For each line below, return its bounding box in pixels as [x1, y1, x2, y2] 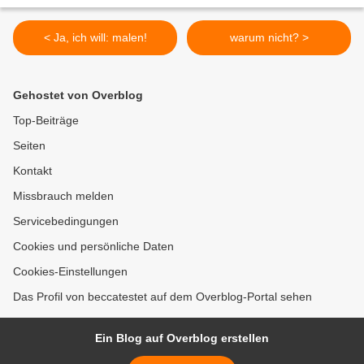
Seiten [13, 139, 45, 153]
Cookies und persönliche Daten [13, 240, 174, 253]
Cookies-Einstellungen [13, 265, 128, 279]
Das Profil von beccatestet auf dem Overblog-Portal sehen [13, 290, 312, 304]
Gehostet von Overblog [13, 89, 143, 102]
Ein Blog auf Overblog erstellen [95, 331, 269, 345]
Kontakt [13, 164, 52, 178]
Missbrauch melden [13, 189, 114, 203]
